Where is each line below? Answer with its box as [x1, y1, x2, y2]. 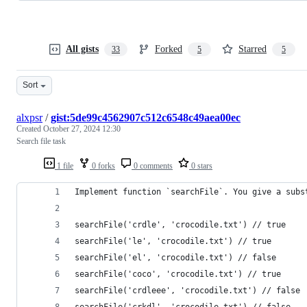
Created [16, 123, 43, 134]
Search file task [16, 136, 66, 146]
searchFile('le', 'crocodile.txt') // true [75, 236, 271, 246]
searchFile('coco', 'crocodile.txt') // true [75, 269, 281, 279]
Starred [238, 43, 267, 54]
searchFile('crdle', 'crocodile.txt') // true [75, 219, 286, 230]
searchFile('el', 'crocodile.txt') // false [75, 252, 276, 262]
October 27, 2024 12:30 [43, 123, 121, 134]
